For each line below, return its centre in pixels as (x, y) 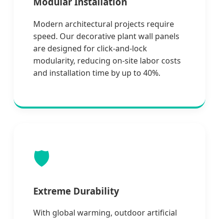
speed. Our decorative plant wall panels (106, 36)
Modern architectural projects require (104, 24)
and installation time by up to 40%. (97, 73)
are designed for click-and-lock (90, 48)
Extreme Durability (76, 191)
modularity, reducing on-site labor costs (107, 60)
